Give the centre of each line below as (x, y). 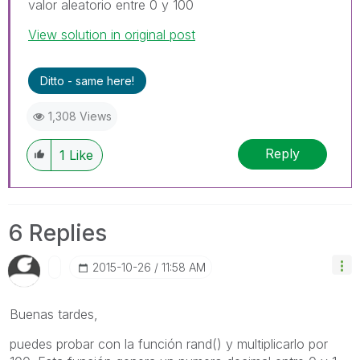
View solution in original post (112, 34)
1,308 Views (80, 116)
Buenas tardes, (54, 314)
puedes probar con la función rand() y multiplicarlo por (169, 344)
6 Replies (57, 233)
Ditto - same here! (87, 80)
